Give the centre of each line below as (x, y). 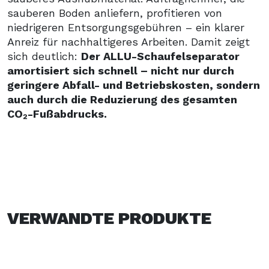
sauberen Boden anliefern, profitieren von (115, 13)
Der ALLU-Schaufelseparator (160, 56)
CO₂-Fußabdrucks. (57, 113)
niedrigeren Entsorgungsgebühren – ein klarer (126, 27)
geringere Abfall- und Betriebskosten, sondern (134, 85)
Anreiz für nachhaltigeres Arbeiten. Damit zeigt (128, 41)
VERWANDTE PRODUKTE (109, 218)
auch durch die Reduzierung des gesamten (122, 99)
